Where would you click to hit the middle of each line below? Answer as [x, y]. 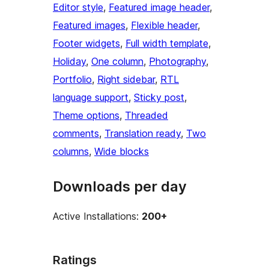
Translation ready [143, 134]
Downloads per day [120, 187]
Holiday [69, 62]
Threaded [147, 116]
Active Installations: [97, 216]
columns [71, 152]
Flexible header [164, 26]
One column [117, 62]
